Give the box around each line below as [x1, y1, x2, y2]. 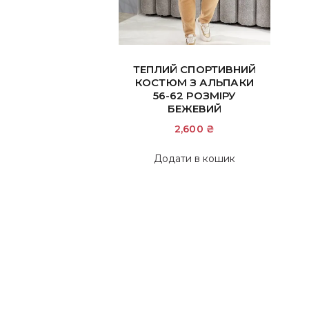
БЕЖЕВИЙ [167, 101, 222, 115]
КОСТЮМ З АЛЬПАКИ [135, 75, 254, 89]
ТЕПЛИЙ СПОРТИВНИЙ [132, 62, 257, 76]
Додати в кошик [154, 152, 235, 166]
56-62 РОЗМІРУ [152, 88, 237, 102]
